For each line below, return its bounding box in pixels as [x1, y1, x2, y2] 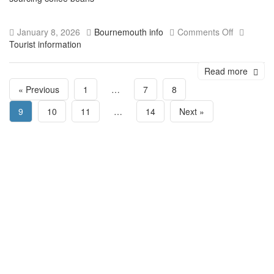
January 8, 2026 [17, 26, 80, 39]
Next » [179, 105, 204, 118]
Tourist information [9, 38, 81, 51]
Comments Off [177, 26, 233, 39]
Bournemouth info [94, 26, 163, 39]
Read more [204, 65, 250, 78]
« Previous [18, 83, 59, 96]
